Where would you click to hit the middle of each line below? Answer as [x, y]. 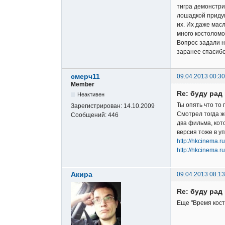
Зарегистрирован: [97, 106]
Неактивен [91, 94]
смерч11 [85, 76]
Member [83, 84]
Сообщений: [89, 115]
